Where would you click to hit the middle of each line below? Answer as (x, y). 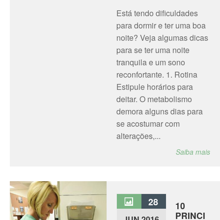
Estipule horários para (154, 87)
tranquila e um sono (151, 62)
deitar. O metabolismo (154, 99)
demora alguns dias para (159, 111)
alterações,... (138, 136)
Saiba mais (193, 152)
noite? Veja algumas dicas (162, 38)
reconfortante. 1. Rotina (157, 74)
